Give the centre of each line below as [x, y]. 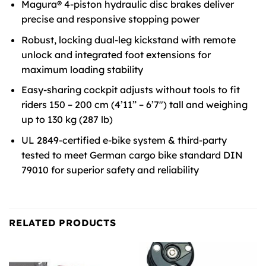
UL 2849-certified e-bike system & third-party [124, 140]
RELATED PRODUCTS [63, 222]
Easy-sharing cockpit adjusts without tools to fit [130, 90]
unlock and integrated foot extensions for [116, 54]
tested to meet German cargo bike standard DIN [132, 155]
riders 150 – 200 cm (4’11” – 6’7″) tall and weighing [134, 105]
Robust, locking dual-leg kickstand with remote [128, 39]
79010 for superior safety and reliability [110, 170]
